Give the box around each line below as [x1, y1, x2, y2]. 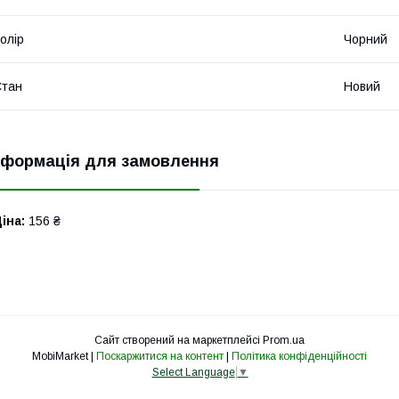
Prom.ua [263, 333, 305, 346]
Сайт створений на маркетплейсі [94, 333, 263, 346]
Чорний [344, 31, 387, 46]
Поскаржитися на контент [96, 349, 224, 362]
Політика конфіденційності [232, 349, 367, 362]
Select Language [151, 366, 235, 379]
